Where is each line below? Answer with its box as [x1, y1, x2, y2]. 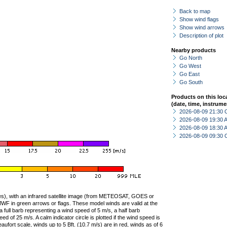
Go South [179, 79, 203, 85]
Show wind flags [179, 16, 219, 22]
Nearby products [171, 47, 216, 53]
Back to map [179, 8, 210, 14]
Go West [179, 63, 201, 69]
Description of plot [179, 32, 223, 39]
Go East [179, 71, 200, 77]
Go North [179, 55, 202, 61]
